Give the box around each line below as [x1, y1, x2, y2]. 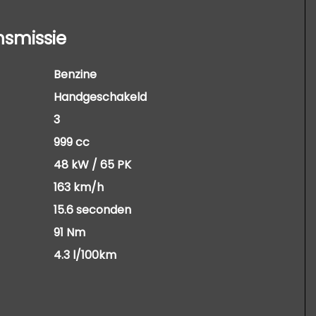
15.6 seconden [53, 202, 131, 218]
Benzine [53, 66, 97, 83]
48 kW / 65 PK [53, 157, 131, 173]
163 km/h [53, 179, 104, 195]
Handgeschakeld [53, 89, 147, 105]
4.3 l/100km [53, 247, 116, 263]
